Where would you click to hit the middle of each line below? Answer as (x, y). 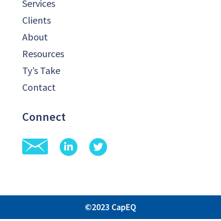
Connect (44, 116)
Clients (37, 20)
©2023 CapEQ (110, 207)
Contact (39, 87)
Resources (43, 53)
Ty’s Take (41, 70)
